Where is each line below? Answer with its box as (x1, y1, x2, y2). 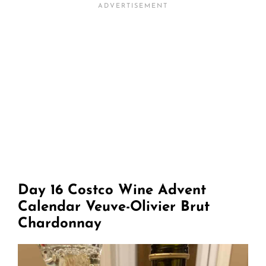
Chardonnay (18, 216, 102, 231)
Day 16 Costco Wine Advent (18, 183, 206, 198)
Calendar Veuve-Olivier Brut (18, 199, 210, 214)
